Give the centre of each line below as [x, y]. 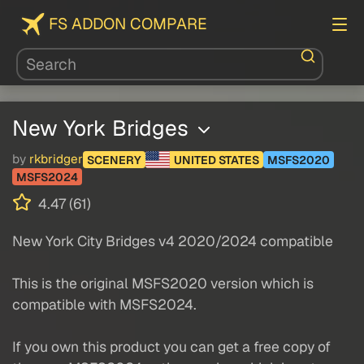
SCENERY [114, 160]
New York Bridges [103, 128]
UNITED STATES [216, 160]
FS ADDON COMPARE [128, 24]
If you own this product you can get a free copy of [171, 347]
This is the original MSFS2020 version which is [163, 284]
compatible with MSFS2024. [104, 305]
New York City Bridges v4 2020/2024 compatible [173, 241]
